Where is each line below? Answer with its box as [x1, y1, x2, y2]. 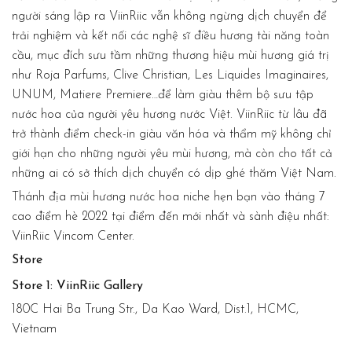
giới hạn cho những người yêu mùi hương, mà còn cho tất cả [12, 148, 332, 161]
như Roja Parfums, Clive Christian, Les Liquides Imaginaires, [12, 69, 328, 82]
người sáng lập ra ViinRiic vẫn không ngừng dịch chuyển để [12, 10, 327, 24]
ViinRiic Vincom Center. [12, 230, 134, 244]
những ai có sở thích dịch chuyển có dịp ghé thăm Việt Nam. [12, 167, 336, 181]
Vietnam [12, 323, 57, 336]
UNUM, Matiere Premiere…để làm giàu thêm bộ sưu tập [12, 89, 313, 102]
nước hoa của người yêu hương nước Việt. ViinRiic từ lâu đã [12, 108, 327, 122]
